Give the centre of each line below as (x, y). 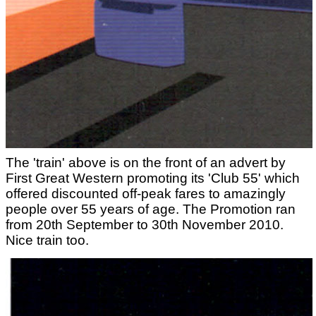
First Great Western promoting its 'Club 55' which (153, 178)
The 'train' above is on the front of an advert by (146, 163)
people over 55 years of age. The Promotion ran (151, 209)
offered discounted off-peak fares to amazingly (146, 194)
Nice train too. (47, 241)
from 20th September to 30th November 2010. (145, 225)
